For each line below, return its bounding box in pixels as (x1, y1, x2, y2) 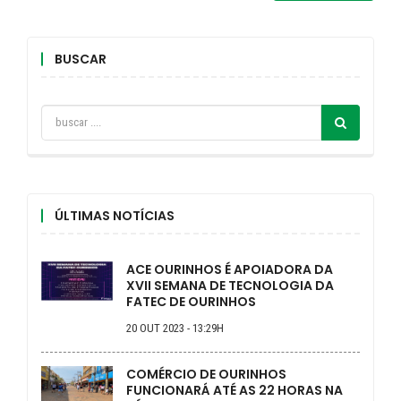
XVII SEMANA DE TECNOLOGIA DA (126, 276, 334, 294)
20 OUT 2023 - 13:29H (126, 320, 224, 335)
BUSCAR (55, 49, 107, 68)
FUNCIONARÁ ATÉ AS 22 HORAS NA (126, 380, 343, 399)
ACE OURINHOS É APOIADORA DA (126, 260, 333, 278)
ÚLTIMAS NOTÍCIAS (55, 206, 175, 225)
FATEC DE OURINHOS (126, 292, 256, 311)
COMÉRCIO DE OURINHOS (126, 364, 286, 383)
